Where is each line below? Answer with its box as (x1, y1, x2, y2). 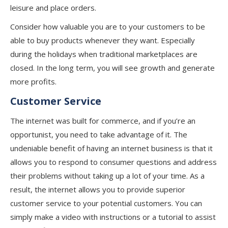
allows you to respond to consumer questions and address (10, 157, 217, 167)
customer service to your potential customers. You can (10, 198, 202, 208)
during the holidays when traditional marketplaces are (10, 49, 197, 59)
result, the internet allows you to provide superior (10, 184, 185, 194)
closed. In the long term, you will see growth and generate (10, 63, 215, 73)
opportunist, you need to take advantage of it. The (10, 129, 187, 139)
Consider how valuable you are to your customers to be (10, 21, 205, 32)
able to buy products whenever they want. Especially (10, 35, 195, 45)
